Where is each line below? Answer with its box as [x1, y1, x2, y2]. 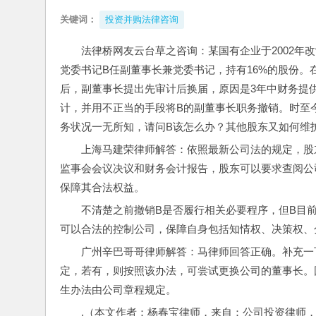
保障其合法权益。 [60, 181, 145, 193]
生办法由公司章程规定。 [60, 284, 176, 296]
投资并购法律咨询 [105, 14, 178, 25]
